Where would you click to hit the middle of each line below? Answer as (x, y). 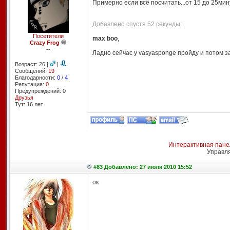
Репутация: (30, 84)
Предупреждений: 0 (40, 91)
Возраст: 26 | (32, 64)
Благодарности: (36, 78)
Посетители (48, 36)
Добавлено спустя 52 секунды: (137, 24)
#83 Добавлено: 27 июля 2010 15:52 (142, 167)
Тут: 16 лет (29, 104)
